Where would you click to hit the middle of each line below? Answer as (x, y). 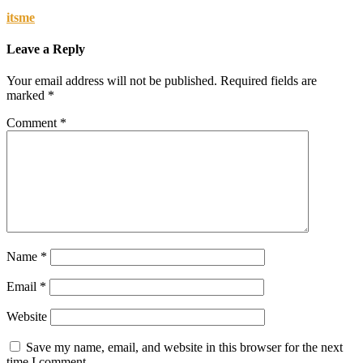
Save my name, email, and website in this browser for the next (184, 348)
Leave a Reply (46, 49)
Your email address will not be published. (112, 81)
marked (27, 96)
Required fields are (269, 81)
